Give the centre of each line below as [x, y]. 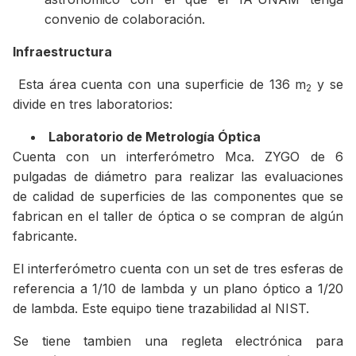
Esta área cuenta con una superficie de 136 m [160, 84]
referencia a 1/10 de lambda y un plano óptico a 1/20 [178, 288]
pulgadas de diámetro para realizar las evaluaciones [178, 176]
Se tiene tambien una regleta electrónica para [178, 341]
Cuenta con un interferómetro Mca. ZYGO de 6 [178, 156]
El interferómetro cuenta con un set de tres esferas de [178, 268]
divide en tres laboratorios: [93, 104]
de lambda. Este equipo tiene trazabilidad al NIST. [161, 308]
